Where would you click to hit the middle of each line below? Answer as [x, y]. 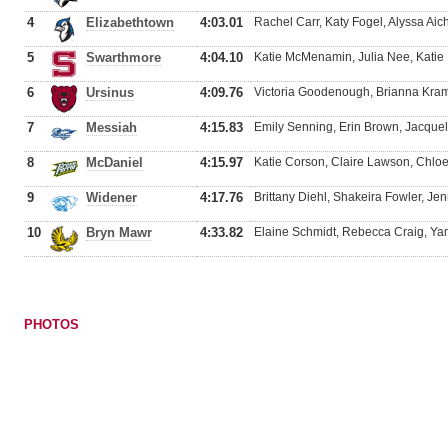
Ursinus [110, 92]
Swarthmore [123, 57]
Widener [111, 197]
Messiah [111, 127]
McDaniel [114, 162]
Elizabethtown [130, 22]
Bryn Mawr [119, 232]
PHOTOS [51, 324]
